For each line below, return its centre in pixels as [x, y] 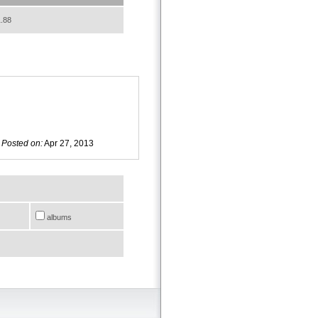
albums [58, 217]
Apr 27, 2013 [68, 143]
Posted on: [22, 143]
